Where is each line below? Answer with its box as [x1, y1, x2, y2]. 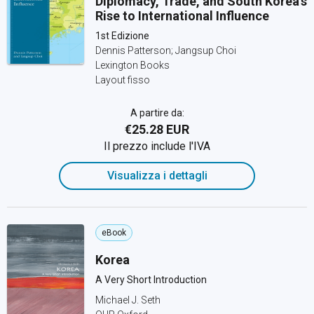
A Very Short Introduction [95, 274, 207, 285]
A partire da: [130, 107, 184, 118]
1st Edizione [95, 30, 149, 41]
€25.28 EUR [125, 122, 189, 137]
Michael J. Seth [95, 294, 161, 306]
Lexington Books [95, 60, 170, 71]
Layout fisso [95, 74, 150, 86]
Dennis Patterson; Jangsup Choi [95, 45, 236, 56]
